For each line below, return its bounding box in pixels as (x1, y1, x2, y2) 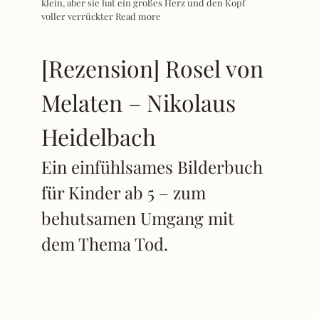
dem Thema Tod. (41, 231, 168, 255)
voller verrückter (41, 9, 115, 22)
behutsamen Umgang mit (41, 206, 234, 229)
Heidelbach (41, 120, 156, 152)
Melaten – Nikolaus (41, 86, 236, 117)
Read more (115, 9, 161, 22)
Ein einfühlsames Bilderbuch (41, 155, 263, 178)
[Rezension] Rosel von (41, 52, 263, 83)
